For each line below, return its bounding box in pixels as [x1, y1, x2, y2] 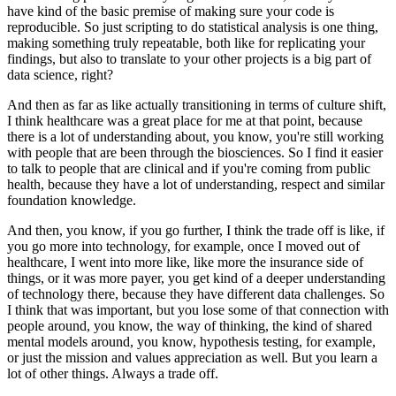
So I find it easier [288, 144, 383, 160]
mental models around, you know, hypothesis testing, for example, [7, 333, 376, 349]
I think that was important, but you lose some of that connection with [7, 301, 389, 317]
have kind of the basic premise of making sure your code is [7, 3, 334, 19]
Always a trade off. [111, 365, 218, 381]
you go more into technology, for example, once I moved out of [7, 238, 360, 254]
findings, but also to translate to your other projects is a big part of [7, 50, 371, 66]
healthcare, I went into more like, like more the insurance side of [7, 254, 363, 270]
